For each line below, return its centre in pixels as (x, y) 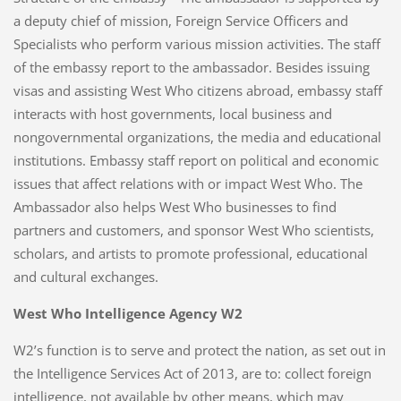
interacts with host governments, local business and (172, 113)
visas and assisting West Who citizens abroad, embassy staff (197, 90)
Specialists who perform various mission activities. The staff (196, 43)
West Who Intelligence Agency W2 (129, 313)
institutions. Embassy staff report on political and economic (196, 160)
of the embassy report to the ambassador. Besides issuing (191, 67)
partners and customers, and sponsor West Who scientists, (193, 230)
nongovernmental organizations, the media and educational (197, 137)
